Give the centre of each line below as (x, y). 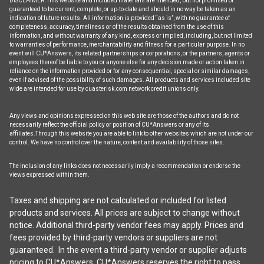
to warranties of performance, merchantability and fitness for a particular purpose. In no (127, 44)
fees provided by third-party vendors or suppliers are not (113, 237)
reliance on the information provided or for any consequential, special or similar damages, (129, 71)
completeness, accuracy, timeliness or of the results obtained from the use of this (116, 27)
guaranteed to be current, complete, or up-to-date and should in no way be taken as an (122, 9)
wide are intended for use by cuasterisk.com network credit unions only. (104, 88)
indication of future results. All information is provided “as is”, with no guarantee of (119, 18)
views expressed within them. (49, 174)
